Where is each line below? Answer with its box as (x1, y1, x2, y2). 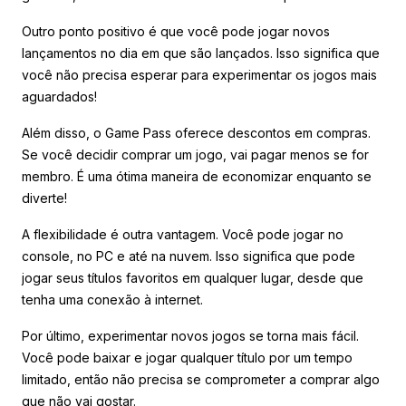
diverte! (22, 189, 67, 206)
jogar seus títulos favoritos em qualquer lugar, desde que (22, 269, 363, 285)
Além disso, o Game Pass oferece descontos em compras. (22, 124, 371, 140)
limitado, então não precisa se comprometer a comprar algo (22, 371, 380, 387)
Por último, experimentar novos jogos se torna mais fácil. (22, 327, 359, 343)
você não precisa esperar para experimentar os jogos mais (22, 66, 377, 82)
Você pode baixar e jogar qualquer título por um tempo (22, 349, 353, 365)
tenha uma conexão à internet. (22, 291, 203, 307)
